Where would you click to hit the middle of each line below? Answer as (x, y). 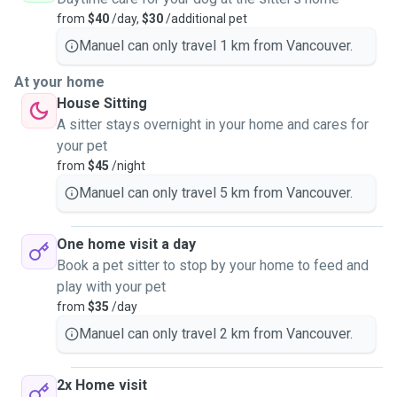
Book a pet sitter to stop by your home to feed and (213, 265)
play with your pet (111, 287)
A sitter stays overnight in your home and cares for (213, 125)
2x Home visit (102, 385)
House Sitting (102, 103)
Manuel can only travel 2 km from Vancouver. (216, 334)
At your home (59, 82)
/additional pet (205, 19)
